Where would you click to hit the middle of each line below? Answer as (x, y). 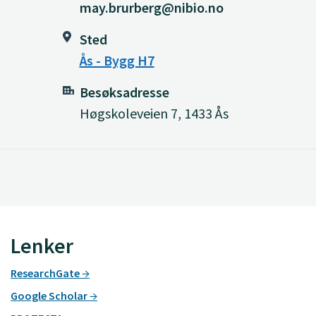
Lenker (42, 245)
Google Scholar (50, 296)
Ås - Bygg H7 (117, 60)
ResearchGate (46, 273)
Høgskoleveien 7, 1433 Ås (154, 113)
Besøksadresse (124, 92)
